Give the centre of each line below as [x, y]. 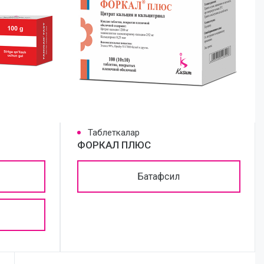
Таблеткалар [113, 133]
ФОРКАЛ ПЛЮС [114, 145]
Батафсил [159, 176]
